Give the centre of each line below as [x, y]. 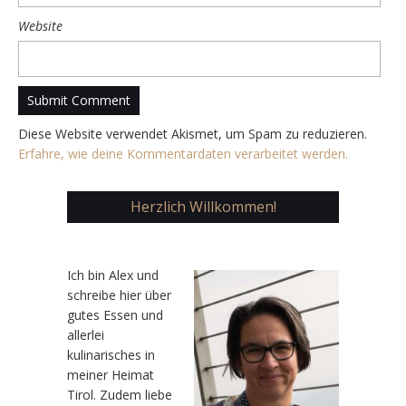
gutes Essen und [115, 314]
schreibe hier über [119, 295]
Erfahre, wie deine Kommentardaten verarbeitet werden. [183, 153]
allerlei [86, 334]
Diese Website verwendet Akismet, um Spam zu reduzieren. [193, 133]
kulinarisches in [111, 354]
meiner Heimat [111, 374]
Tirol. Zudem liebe [120, 394]
